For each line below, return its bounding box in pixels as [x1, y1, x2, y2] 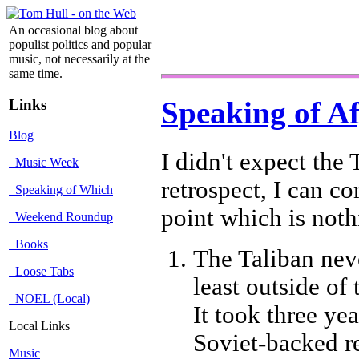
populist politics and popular [9, 38, 151, 51]
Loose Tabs [9, 264, 74, 279]
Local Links [9, 319, 70, 333]
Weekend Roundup [9, 210, 113, 224]
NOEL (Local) [9, 292, 90, 306]
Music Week [9, 155, 79, 170]
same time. [9, 67, 63, 80]
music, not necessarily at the [9, 52, 150, 66]
